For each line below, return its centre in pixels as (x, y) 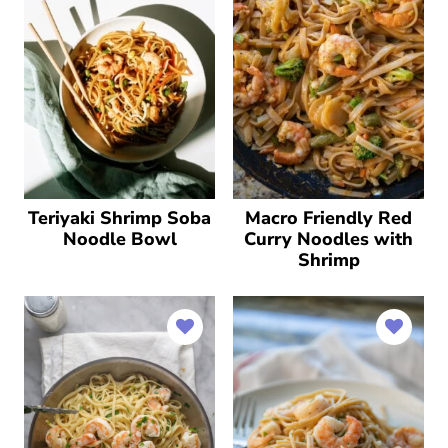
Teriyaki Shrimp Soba (119, 217)
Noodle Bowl (119, 238)
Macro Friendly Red (328, 217)
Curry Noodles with (328, 238)
